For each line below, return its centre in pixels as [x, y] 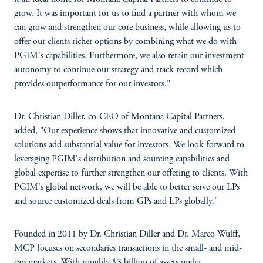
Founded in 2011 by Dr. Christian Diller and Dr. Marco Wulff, [127, 234]
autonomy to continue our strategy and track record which [118, 70]
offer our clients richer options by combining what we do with [125, 42]
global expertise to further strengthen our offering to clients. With [131, 173]
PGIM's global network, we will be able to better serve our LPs [127, 187]
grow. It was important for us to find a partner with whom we [125, 14]
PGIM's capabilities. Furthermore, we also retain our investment [129, 56]
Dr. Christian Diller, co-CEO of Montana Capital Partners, [119, 117]
